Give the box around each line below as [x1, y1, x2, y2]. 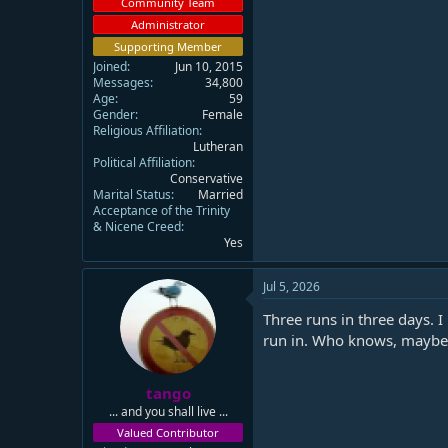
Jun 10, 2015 [175, 58, 243, 75]
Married [198, 186, 243, 203]
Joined [93, 58, 127, 75]
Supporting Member [114, 39, 222, 54]
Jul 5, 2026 [263, 278, 320, 295]
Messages [93, 74, 150, 91]
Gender [93, 106, 135, 123]
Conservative [170, 170, 243, 187]
